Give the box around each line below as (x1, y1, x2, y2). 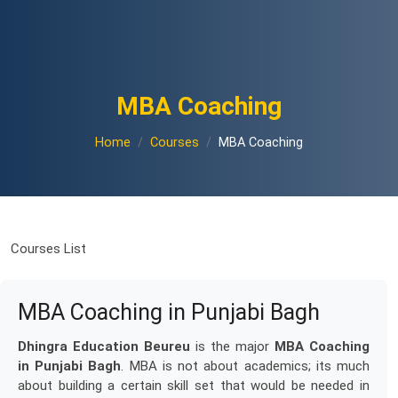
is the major (190, 338, 275, 354)
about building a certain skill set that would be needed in (18, 378, 370, 394)
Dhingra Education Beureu (18, 338, 190, 354)
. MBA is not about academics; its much (121, 358, 370, 374)
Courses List (11, 241, 86, 257)
